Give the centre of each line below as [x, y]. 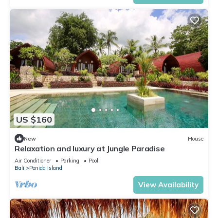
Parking [70, 161]
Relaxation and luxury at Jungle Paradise [90, 149]
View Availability [168, 185]
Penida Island [46, 168]
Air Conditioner [33, 161]
